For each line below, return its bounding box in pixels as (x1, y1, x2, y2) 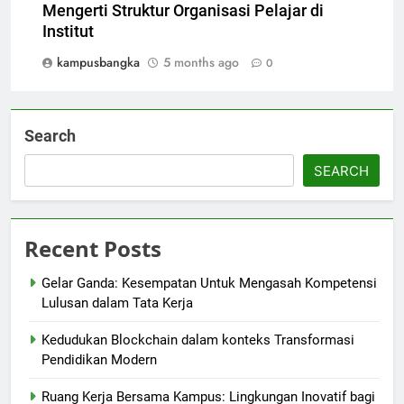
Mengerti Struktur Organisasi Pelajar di (42, 2, 324, 21)
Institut (42, 23, 94, 41)
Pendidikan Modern (41, 352, 157, 369)
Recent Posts (24, 234, 161, 264)
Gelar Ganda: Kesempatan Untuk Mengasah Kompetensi (41, 275, 377, 292)
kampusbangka (57, 53, 140, 72)
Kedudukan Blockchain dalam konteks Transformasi (41, 332, 354, 349)
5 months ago (163, 53, 239, 72)
